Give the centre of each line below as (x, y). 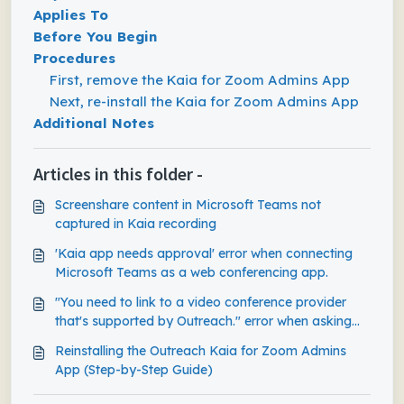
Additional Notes (94, 123)
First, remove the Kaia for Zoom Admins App (200, 80)
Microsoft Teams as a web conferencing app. (192, 272)
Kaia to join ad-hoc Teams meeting (162, 340)
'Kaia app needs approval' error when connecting (204, 253)
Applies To (71, 15)
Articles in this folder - (118, 174)
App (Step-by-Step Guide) (134, 370)
